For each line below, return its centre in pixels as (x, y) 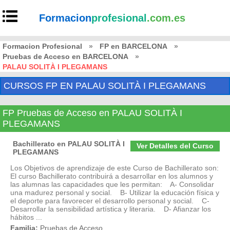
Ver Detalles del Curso (175, 146)
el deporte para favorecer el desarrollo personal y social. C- (110, 201)
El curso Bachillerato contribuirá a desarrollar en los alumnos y (112, 176)
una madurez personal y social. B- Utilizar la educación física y (115, 193)
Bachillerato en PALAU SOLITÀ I (69, 144)
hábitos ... (26, 217)
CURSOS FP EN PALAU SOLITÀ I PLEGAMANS (105, 86)
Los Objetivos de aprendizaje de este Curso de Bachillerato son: (114, 168)
